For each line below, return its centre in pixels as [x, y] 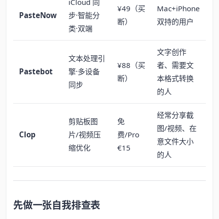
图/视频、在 [177, 128]
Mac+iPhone [178, 8]
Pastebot [36, 71]
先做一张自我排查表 [57, 205]
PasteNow [38, 15]
